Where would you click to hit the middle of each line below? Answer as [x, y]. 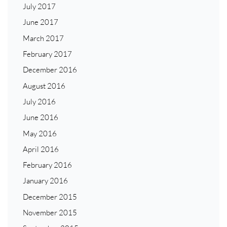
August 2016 [44, 86]
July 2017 [39, 6]
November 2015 [50, 213]
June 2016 [41, 118]
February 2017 [47, 54]
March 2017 [43, 38]
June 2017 [41, 22]
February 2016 [47, 165]
